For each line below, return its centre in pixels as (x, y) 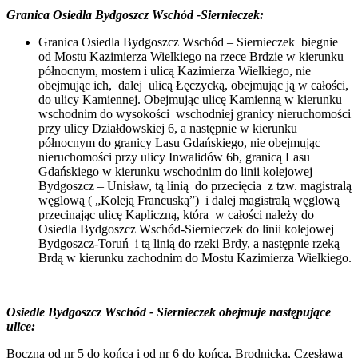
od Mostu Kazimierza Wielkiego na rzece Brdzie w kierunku (191, 56)
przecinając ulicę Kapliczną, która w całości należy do (176, 214)
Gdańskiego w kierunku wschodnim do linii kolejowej (175, 171)
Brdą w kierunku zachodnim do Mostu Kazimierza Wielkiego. (195, 257)
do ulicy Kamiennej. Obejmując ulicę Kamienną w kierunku (190, 99)
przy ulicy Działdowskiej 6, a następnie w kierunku (168, 128)
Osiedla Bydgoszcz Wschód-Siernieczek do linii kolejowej (186, 229)
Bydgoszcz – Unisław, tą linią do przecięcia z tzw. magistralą (195, 185)
